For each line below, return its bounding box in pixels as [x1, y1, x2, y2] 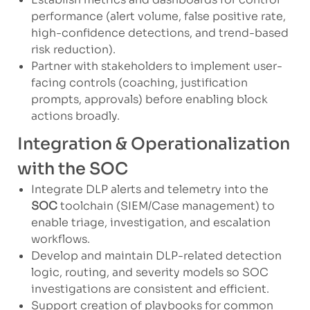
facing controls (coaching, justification [30, 75, 248, 90]
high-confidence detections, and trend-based [30, 25, 289, 40]
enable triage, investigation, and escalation [30, 215, 271, 230]
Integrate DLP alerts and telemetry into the [30, 181, 268, 197]
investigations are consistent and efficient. [30, 281, 269, 296]
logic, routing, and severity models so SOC [30, 264, 268, 280]
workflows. [30, 231, 90, 246]
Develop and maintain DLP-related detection [30, 248, 282, 263]
